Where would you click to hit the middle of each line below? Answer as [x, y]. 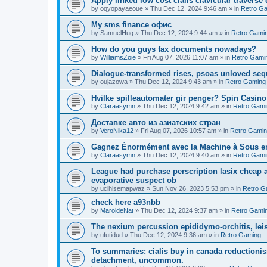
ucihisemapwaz [122, 188]
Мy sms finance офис [131, 25]
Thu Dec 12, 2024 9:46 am [189, 8]
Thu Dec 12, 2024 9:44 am [179, 33]
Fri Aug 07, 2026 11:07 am [181, 57]
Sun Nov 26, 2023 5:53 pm [190, 188]
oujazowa [114, 82]
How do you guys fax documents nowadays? [174, 49]
